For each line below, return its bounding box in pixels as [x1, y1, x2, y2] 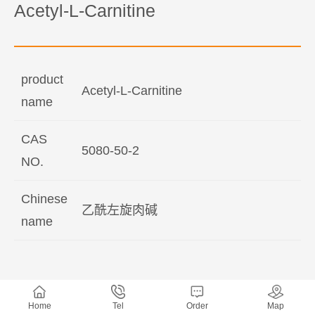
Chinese [21, 192, 67, 206]
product [21, 72, 63, 86]
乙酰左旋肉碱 [82, 203, 157, 217]
